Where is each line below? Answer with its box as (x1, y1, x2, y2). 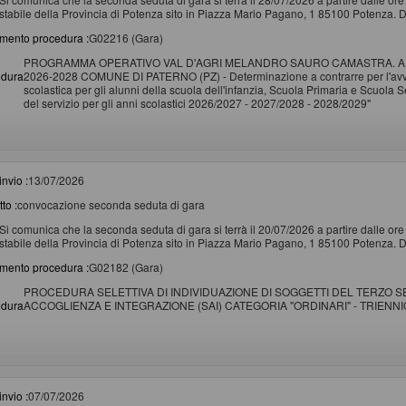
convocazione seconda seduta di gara (17, 196, 205, 212)
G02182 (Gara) (89, 258, 163, 275)
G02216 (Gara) (89, 29, 163, 45)
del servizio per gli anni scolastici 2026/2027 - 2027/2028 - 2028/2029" (24, 94, 371, 111)
